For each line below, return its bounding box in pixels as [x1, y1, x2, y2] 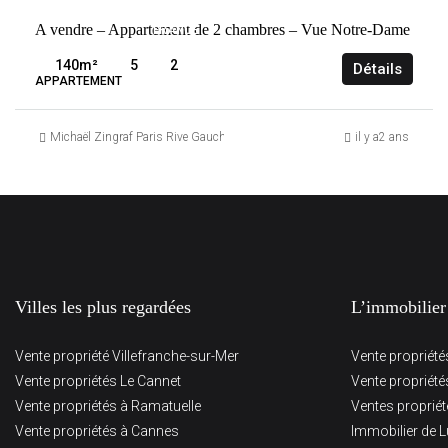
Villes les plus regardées [15, 297, 191, 317]
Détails [353, 60, 402, 78]
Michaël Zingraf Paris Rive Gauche [50, 130, 231, 144]
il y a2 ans [355, 130, 409, 144]
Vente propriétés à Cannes [15, 423, 179, 439]
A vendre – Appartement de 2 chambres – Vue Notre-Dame [35, 21, 410, 38]
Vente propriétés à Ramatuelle [15, 398, 201, 414]
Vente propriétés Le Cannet [15, 373, 181, 389]
